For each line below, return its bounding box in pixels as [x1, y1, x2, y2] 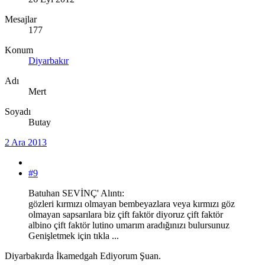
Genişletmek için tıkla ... [28, 230, 119, 241]
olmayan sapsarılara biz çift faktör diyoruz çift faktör [28, 209, 223, 219]
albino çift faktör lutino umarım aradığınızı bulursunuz [28, 219, 230, 230]
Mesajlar [5, 14, 37, 24]
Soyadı [5, 106, 31, 117]
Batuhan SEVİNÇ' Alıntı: [28, 188, 124, 198]
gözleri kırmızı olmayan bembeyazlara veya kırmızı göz [28, 198, 235, 209]
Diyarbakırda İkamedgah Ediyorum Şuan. [5, 250, 161, 261]
